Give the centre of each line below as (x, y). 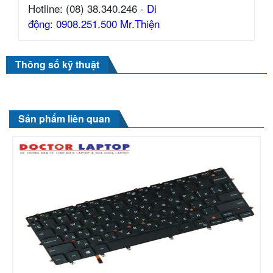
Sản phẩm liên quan (64, 118)
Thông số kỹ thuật (57, 64)
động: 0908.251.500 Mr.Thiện (94, 23)
